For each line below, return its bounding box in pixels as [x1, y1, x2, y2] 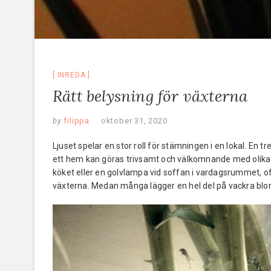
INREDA [57, 70, 86, 79]
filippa [61, 116, 90, 125]
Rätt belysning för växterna [53, 85, 248, 106]
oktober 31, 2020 [100, 116, 168, 125]
